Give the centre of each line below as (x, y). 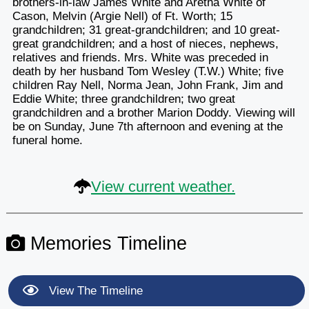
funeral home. (47, 140)
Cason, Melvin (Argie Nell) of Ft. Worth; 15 (122, 16)
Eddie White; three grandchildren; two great (123, 99)
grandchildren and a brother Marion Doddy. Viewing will (153, 112)
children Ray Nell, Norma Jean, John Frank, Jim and (147, 85)
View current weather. (163, 186)
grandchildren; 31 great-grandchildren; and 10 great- (146, 30)
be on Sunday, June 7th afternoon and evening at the (147, 126)
